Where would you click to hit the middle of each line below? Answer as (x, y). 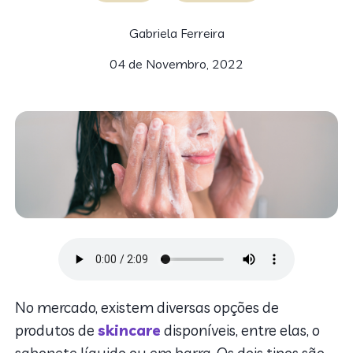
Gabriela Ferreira (176, 33)
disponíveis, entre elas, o (242, 331)
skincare (130, 331)
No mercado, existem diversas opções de (147, 308)
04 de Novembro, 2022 (176, 64)
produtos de (57, 331)
